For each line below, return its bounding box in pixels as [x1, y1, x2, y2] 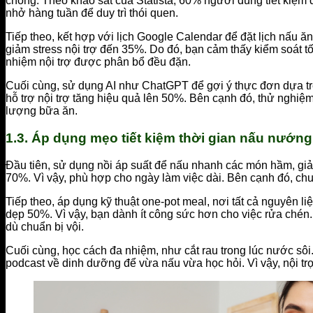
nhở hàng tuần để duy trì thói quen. [6, 7, 178, 20]
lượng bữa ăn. [6, 105, 78, 117]
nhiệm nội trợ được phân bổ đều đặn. [6, 56, 191, 68]
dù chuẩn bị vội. [6, 220, 84, 233]
